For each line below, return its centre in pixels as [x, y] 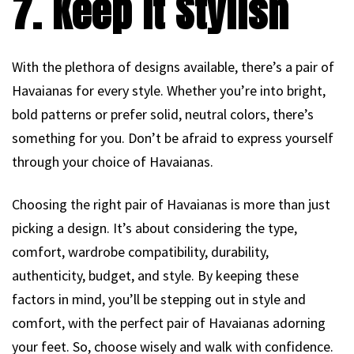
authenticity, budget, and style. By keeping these [155, 276]
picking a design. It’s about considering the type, [154, 228]
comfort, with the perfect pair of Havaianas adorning [169, 323]
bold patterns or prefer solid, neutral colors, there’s [163, 115]
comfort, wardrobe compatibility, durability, [140, 252]
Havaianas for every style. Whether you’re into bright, [169, 91]
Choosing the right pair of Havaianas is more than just [171, 205]
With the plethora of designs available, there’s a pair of [173, 67]
